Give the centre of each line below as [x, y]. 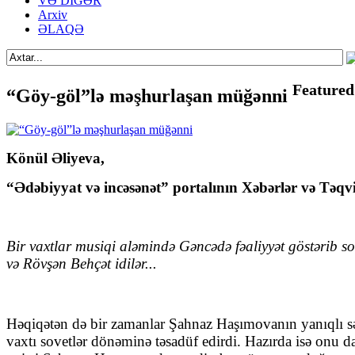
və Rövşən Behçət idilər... [82, 264]
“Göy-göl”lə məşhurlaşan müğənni [149, 96]
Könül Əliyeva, [55, 158]
